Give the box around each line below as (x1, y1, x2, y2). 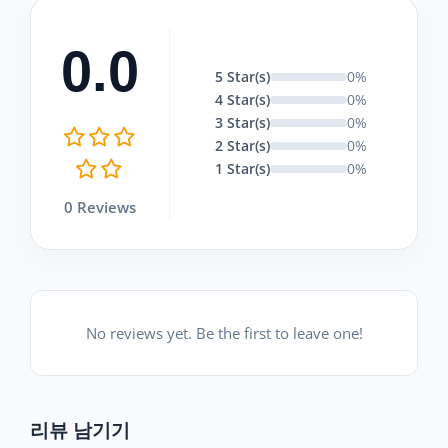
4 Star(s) (215, 90, 270, 110)
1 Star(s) (215, 159, 270, 179)
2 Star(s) (215, 136, 270, 156)
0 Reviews (64, 196, 136, 217)
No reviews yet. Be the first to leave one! (85, 322, 363, 343)
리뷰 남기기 (30, 419, 130, 441)
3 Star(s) (215, 113, 270, 133)
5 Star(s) (215, 67, 270, 87)
